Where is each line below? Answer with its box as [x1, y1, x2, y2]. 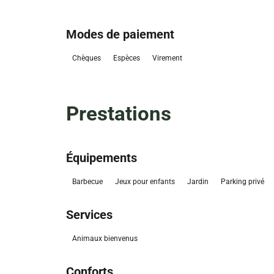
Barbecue [72, 177, 103, 187]
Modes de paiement [65, 27, 174, 42]
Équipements [65, 150, 137, 166]
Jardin [187, 177, 209, 187]
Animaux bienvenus [72, 234, 138, 243]
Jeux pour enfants [114, 177, 175, 187]
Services [65, 207, 113, 223]
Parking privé [220, 177, 264, 187]
